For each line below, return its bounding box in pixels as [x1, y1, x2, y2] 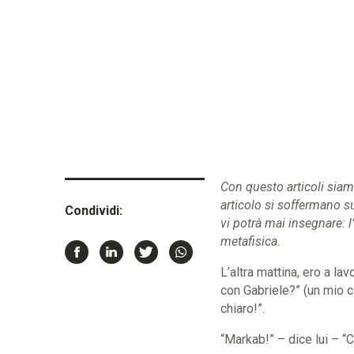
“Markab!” [220, 332, 274, 347]
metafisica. [220, 234, 284, 249]
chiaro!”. [220, 301, 265, 316]
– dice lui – [273, 332, 339, 347]
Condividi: [65, 202, 122, 218]
